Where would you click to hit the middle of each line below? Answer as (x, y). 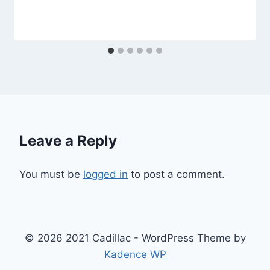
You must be (51, 174)
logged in (105, 174)
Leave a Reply (68, 141)
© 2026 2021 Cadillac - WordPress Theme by (135, 238)
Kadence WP (135, 255)
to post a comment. (176, 174)
